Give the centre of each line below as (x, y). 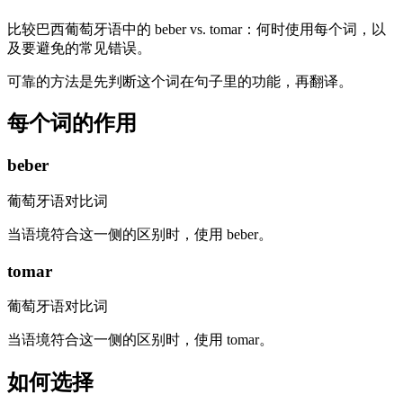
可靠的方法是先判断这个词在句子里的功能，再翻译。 (180, 81)
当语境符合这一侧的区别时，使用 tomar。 (140, 340)
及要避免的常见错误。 (79, 48)
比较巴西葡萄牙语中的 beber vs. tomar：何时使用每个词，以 (197, 29)
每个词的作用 (72, 124)
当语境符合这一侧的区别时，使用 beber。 (140, 235)
